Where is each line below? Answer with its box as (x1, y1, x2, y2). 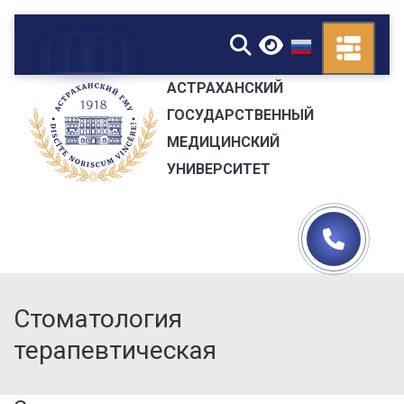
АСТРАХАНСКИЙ (166, 78, 283, 96)
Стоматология (14, 304, 182, 334)
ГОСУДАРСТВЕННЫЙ (166, 106, 314, 124)
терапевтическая (14, 335, 216, 365)
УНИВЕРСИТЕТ (166, 160, 271, 178)
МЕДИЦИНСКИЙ (166, 133, 280, 151)
